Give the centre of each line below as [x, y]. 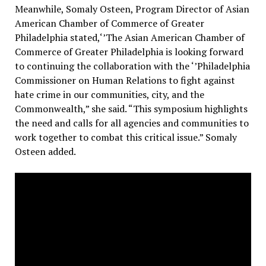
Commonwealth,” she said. [71, 109]
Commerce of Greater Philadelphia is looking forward [129, 52]
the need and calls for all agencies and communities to [132, 123]
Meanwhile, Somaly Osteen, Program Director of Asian [132, 9]
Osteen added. [45, 152]
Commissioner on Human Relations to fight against [125, 80]
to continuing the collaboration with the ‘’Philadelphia [132, 66]
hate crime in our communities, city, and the [109, 95]
